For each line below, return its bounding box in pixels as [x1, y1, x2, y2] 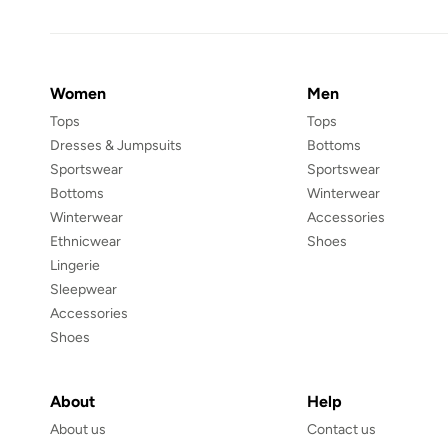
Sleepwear [50, 281, 117, 299]
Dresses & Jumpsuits [50, 137, 182, 155]
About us [50, 421, 106, 439]
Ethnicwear [50, 233, 121, 251]
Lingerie [50, 257, 100, 275]
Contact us [306, 421, 376, 439]
